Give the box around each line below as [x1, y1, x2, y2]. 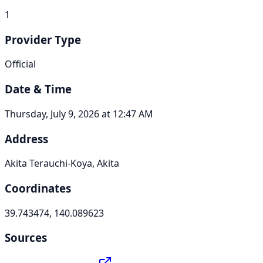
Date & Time [5, 82, 72, 97]
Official [5, 58, 36, 71]
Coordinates [5, 181, 71, 196]
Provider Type [5, 32, 81, 47]
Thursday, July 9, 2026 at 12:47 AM [5, 107, 153, 120]
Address [5, 131, 48, 146]
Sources [5, 230, 47, 245]
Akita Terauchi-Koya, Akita [5, 157, 119, 170]
